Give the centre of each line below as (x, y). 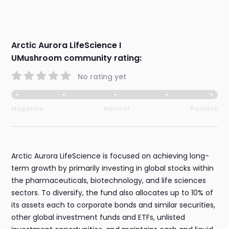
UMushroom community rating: (77, 58)
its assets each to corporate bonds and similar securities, (113, 205)
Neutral (117, 109)
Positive (204, 109)
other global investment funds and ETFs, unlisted (98, 217)
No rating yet (102, 76)
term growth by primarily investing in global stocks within (113, 168)
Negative (27, 109)
